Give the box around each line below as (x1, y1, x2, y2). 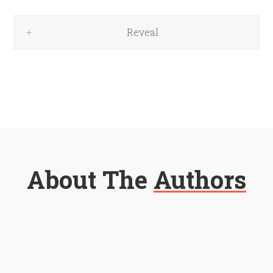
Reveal (127, 25, 158, 38)
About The (27, 163, 154, 196)
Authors (154, 163, 246, 196)
